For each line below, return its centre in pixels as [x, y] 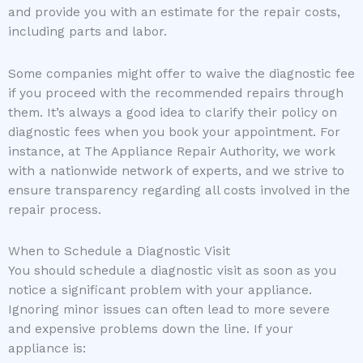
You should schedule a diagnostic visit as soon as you [172, 270]
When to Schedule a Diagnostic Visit [119, 251]
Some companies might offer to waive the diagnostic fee [181, 73]
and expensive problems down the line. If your [151, 329]
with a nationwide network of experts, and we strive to [176, 171]
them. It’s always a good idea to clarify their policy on [173, 112]
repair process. [55, 209]
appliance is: [47, 348]
